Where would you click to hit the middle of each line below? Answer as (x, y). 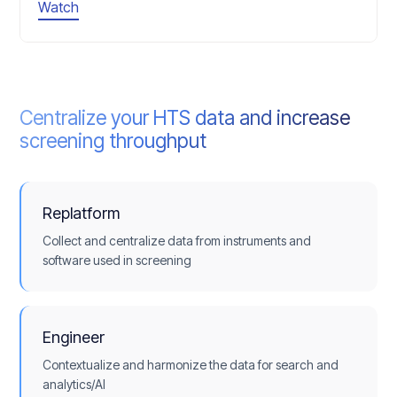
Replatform (82, 214)
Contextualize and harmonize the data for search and (191, 365)
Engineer (74, 338)
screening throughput (113, 141)
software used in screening (117, 261)
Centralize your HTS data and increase (185, 118)
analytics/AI (74, 385)
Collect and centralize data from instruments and (177, 241)
